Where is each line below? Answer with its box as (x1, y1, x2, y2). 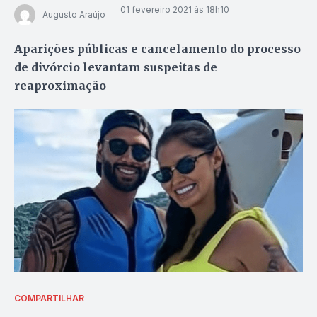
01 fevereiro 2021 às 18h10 (120, 4, 229, 16)
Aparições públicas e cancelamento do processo (14, 41, 301, 56)
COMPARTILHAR (14, 293, 84, 304)
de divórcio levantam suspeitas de (14, 59, 217, 74)
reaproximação (14, 78, 106, 93)
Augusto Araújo (42, 9, 105, 21)
